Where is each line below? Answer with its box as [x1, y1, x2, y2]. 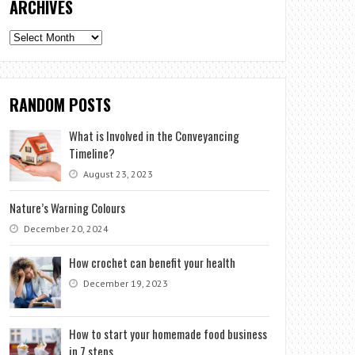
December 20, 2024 [21, 223, 109, 235]
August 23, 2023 [81, 168, 154, 181]
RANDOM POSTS [10, 93, 112, 117]
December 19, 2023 [81, 277, 169, 290]
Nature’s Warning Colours [10, 199, 126, 217]
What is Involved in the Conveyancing [69, 127, 240, 145]
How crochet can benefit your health [69, 254, 236, 272]
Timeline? [69, 144, 116, 162]
